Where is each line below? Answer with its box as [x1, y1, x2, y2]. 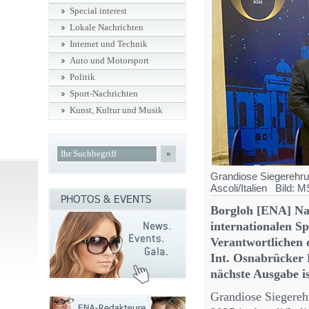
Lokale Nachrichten [70, 23, 143, 32]
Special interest [70, 6, 127, 16]
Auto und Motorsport [70, 56, 149, 66]
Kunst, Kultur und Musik [70, 106, 163, 115]
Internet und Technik [70, 39, 148, 49]
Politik [70, 72, 95, 82]
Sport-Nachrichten [70, 89, 138, 99]
